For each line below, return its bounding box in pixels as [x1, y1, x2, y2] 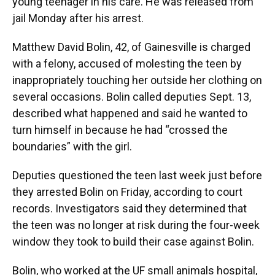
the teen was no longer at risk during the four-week [12, 218, 260, 231]
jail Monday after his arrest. [12, 11, 144, 25]
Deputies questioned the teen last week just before [12, 168, 262, 182]
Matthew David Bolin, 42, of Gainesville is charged [12, 40, 250, 53]
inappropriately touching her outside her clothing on [12, 73, 262, 87]
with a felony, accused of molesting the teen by [12, 56, 242, 70]
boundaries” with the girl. [12, 139, 132, 153]
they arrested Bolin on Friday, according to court [12, 185, 242, 198]
